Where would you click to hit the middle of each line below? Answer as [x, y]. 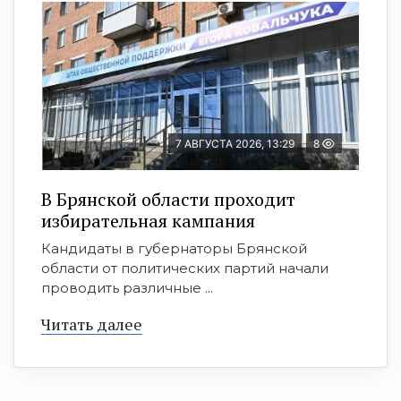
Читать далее [92, 324]
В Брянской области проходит [168, 200]
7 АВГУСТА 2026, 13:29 [235, 144]
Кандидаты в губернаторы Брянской [174, 249]
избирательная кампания [148, 221]
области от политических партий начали [185, 269]
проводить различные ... [127, 288]
